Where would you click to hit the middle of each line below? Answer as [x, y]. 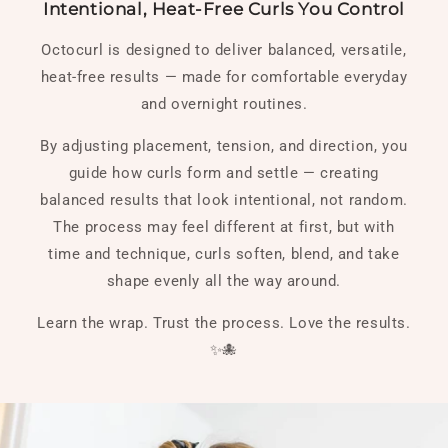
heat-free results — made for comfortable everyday [224, 76]
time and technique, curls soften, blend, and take [224, 253]
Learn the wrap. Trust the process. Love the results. [224, 322]
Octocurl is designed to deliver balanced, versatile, [224, 49]
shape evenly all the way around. [224, 280]
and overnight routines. [224, 103]
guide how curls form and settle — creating [224, 172]
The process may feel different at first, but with [224, 226]
